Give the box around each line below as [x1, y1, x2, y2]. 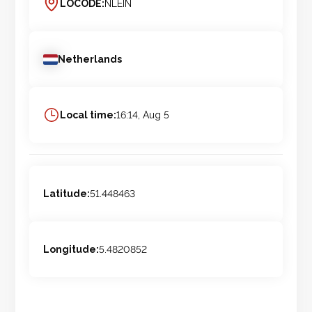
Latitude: [43, 188, 91, 200]
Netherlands [58, 54, 123, 65]
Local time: [60, 109, 117, 121]
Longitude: [43, 244, 100, 256]
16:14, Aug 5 [116, 109, 170, 121]
